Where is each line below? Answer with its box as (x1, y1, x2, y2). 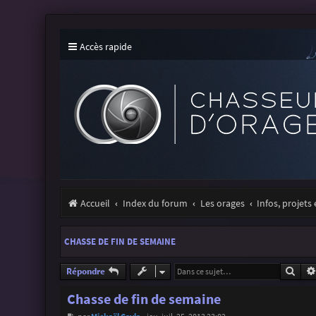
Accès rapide (79, 40, 132, 53)
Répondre (66, 265, 105, 277)
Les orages (200, 197, 245, 209)
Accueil (80, 197, 110, 209)
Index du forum (122, 197, 188, 209)
